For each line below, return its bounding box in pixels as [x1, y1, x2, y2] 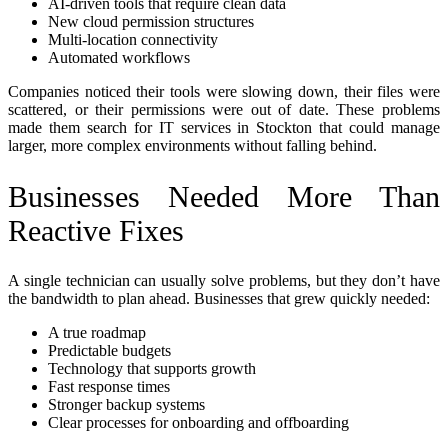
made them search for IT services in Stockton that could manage [8, 118, 440, 136]
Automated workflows [48, 48, 190, 66]
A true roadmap [48, 324, 146, 342]
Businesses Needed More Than [8, 179, 440, 213]
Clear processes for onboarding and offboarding [48, 414, 349, 432]
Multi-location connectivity [48, 30, 218, 48]
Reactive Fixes [8, 213, 184, 247]
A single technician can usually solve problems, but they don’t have [8, 272, 440, 290]
